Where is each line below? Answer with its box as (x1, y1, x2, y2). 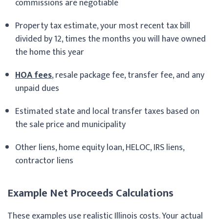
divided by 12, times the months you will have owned (15, 31, 206, 46)
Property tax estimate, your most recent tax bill (15, 18, 190, 33)
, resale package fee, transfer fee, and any (52, 67, 204, 83)
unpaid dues (15, 81, 59, 96)
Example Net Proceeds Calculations (7, 184, 174, 202)
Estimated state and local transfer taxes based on (15, 104, 199, 119)
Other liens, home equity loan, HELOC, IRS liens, (15, 140, 184, 155)
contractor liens (15, 153, 73, 168)
